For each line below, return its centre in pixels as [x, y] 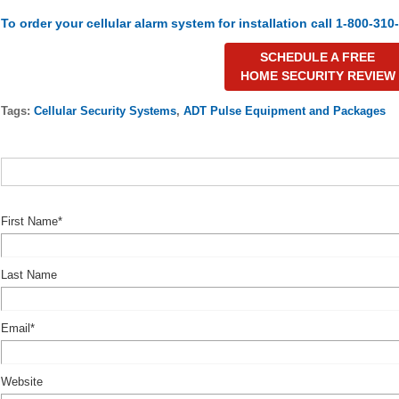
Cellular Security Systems [105, 110]
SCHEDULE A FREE [318, 57]
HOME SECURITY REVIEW [318, 75]
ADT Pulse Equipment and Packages [284, 110]
